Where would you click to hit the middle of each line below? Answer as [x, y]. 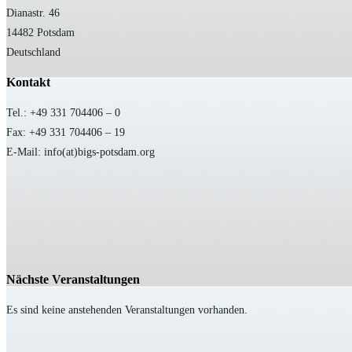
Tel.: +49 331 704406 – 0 [63, 113]
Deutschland [33, 53]
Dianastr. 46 [33, 13]
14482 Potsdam [40, 33]
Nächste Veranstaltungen [73, 280]
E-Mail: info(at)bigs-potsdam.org [81, 152]
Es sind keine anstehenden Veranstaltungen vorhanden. [127, 310]
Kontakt [28, 82]
